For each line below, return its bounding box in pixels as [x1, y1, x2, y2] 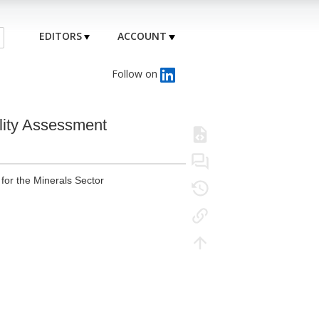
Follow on [111, 66, 160, 80]
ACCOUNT [117, 29, 167, 43]
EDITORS [39, 29, 83, 43]
